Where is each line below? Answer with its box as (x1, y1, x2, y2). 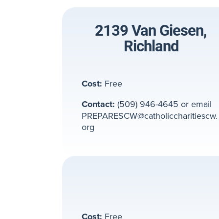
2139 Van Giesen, (95, 20, 207, 40)
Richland (123, 35, 178, 56)
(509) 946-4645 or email (115, 98, 212, 110)
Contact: (82, 98, 115, 111)
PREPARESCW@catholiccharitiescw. (82, 109, 218, 122)
